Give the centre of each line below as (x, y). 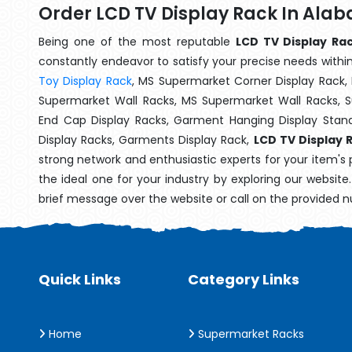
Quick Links (80, 279)
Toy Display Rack (85, 81)
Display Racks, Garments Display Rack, (146, 140)
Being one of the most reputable (137, 42)
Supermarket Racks (249, 334)
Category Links (244, 279)
